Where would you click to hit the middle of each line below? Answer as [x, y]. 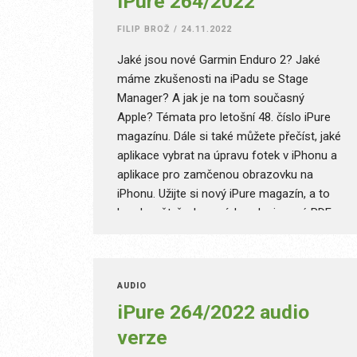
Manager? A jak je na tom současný [211, 98]
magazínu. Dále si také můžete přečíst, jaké [229, 136]
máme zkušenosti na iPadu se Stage [213, 79]
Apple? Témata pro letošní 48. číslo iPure [224, 117]
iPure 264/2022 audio [213, 312]
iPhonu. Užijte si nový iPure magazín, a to [224, 194]
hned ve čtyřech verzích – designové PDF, [225, 213]
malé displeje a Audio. [174, 251]
